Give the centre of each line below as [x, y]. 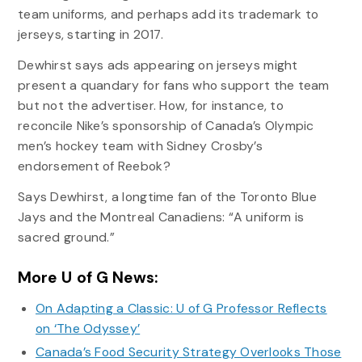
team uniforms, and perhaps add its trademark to [168, 14]
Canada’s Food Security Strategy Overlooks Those [188, 351]
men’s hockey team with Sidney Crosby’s [140, 145]
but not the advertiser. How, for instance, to [150, 105]
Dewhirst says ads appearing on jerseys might [158, 65]
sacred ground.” [66, 237]
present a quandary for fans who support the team [173, 85]
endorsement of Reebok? [94, 166]
